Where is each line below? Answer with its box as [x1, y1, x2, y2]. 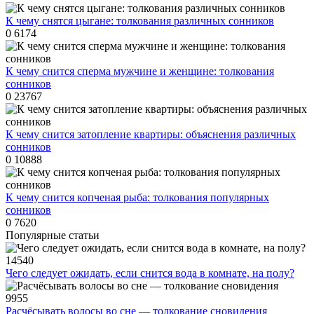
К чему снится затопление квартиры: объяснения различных [6, 128, 296, 141]
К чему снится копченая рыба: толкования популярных [6, 191, 269, 204]
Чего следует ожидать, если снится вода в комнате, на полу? [6, 267, 294, 280]
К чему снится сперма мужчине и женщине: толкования [6, 65, 274, 78]
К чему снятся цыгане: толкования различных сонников [6, 15, 274, 27]
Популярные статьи [6, 229, 100, 242]
